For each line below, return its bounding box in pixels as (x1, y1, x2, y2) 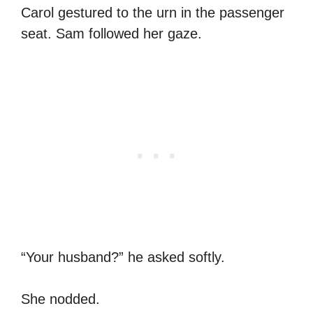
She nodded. (21, 291, 100, 307)
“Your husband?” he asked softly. (21, 249, 225, 265)
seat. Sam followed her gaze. (21, 25, 202, 41)
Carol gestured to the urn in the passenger (21, 4, 284, 20)
